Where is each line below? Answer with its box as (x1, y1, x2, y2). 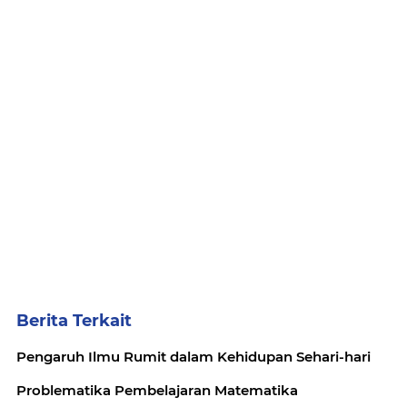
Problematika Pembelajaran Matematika (16, 381, 298, 399)
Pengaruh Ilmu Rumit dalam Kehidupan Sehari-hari (16, 347, 371, 365)
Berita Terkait (16, 310, 132, 331)
